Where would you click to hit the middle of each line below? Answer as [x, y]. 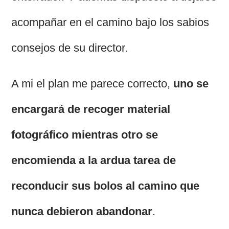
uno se [191, 84]
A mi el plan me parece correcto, [93, 84]
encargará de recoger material [91, 109]
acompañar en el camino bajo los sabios [110, 22]
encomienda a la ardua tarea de [94, 160]
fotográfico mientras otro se [85, 135]
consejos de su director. [70, 48]
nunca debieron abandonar [82, 211]
